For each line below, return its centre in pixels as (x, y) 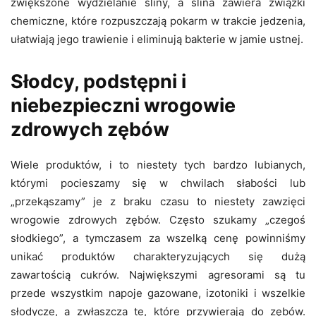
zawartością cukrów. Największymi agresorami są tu (158, 274)
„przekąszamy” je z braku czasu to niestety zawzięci (158, 201)
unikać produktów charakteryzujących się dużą (158, 256)
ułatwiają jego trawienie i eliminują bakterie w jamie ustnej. (157, 39)
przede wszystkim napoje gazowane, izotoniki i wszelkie (158, 293)
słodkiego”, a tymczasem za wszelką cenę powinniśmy (158, 238)
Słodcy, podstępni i (98, 81)
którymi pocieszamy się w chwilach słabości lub (158, 183)
